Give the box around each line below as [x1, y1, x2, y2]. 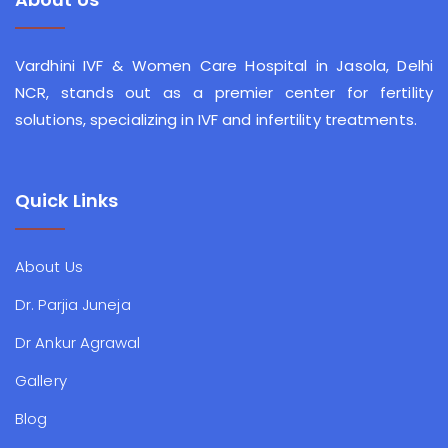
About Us [15, 256, 83, 278]
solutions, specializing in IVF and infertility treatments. [15, 109, 417, 131]
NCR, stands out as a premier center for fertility [15, 82, 433, 104]
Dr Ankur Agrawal [15, 332, 141, 354]
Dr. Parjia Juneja [15, 294, 131, 316]
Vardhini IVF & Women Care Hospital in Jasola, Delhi [15, 55, 433, 77]
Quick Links [15, 188, 119, 214]
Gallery [15, 370, 67, 392]
